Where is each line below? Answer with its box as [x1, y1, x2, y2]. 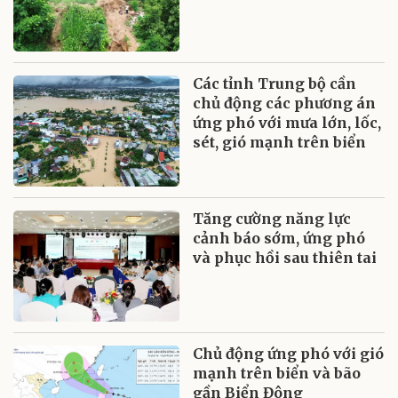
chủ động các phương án [193, 94, 377, 113]
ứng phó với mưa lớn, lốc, [193, 114, 382, 132]
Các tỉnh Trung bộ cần [193, 75, 357, 93]
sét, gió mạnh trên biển [193, 133, 367, 152]
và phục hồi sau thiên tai [193, 249, 378, 267]
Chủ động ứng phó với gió [193, 345, 385, 363]
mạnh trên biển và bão [193, 364, 362, 383]
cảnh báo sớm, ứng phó [193, 229, 366, 248]
